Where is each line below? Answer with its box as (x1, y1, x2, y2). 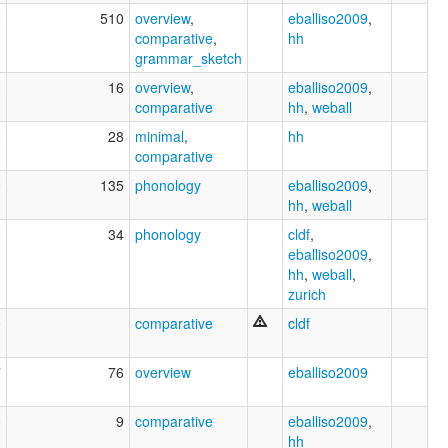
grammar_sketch (135, 47, 242, 68)
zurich (288, 283, 326, 304)
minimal (135, 125, 184, 146)
